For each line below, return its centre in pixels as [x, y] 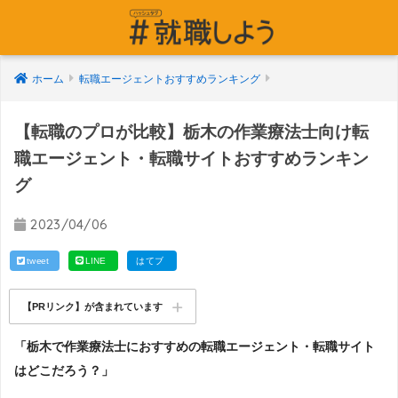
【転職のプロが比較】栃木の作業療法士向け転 [191, 132]
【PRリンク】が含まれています [93, 307]
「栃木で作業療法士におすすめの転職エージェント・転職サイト [195, 346]
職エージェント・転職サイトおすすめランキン [191, 159]
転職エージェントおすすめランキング [170, 79]
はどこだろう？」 [64, 370]
